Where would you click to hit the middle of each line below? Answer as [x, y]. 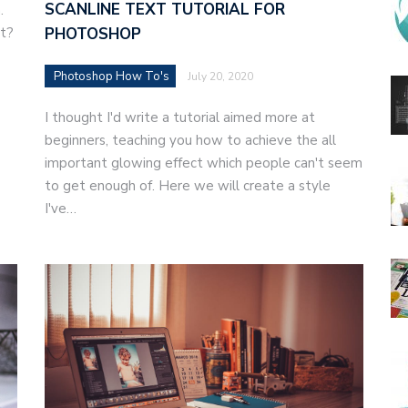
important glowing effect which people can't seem [204, 163]
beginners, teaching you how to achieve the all [190, 141]
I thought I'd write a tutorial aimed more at [180, 118]
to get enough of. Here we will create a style [188, 186]
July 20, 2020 [220, 77]
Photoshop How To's [112, 77]
